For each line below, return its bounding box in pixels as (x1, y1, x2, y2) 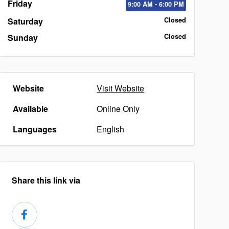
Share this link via (11, 174, 80, 186)
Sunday (7, 32, 38, 43)
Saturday (7, 15, 43, 27)
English (97, 123, 125, 135)
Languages (12, 123, 57, 135)
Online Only (97, 103, 140, 114)
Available (12, 103, 48, 114)
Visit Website (97, 82, 145, 94)
